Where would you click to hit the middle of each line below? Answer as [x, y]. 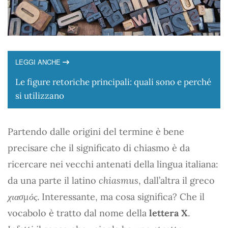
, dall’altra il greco [177, 181]
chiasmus [119, 181]
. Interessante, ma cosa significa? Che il [121, 197]
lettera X [168, 213]
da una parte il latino [53, 181]
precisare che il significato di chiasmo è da [99, 148]
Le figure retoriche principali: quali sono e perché [113, 82]
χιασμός [22, 197]
